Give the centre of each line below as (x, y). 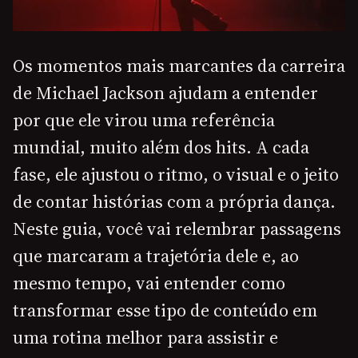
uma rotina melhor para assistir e (145, 338)
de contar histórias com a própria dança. (174, 202)
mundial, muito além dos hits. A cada (161, 147)
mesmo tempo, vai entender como (149, 283)
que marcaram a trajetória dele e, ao (156, 256)
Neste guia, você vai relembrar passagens (177, 229)
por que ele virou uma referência (144, 120)
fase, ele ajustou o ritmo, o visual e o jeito (176, 175)
